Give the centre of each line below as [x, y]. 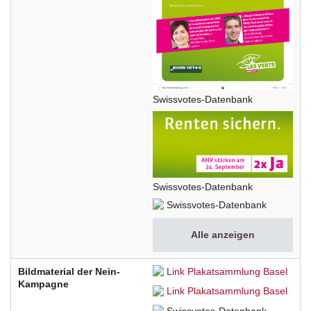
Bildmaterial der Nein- [69, 272]
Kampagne [43, 284]
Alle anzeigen [223, 235]
